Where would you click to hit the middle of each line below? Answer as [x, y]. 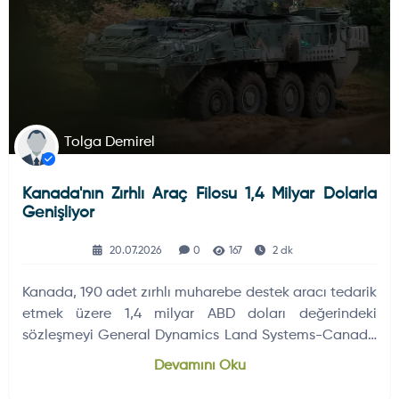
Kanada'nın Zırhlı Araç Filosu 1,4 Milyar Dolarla [199, 194]
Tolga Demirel [109, 142]
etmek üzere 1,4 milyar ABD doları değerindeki [199, 314]
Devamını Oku [199, 366]
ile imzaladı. [61, 357]
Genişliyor [58, 212]
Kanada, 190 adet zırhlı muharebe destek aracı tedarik [199, 293]
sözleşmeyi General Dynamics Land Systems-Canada [199, 335]
